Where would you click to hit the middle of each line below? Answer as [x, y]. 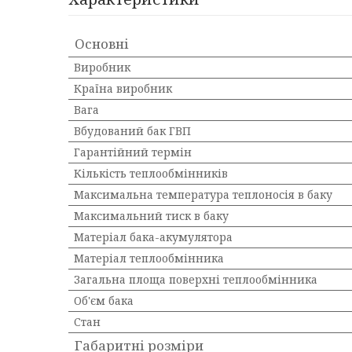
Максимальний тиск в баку [151, 216]
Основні [102, 44]
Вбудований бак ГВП [132, 131]
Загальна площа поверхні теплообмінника [196, 279]
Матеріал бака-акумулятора [153, 237]
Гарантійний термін [133, 152]
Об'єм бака [104, 301]
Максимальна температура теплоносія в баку [203, 194]
